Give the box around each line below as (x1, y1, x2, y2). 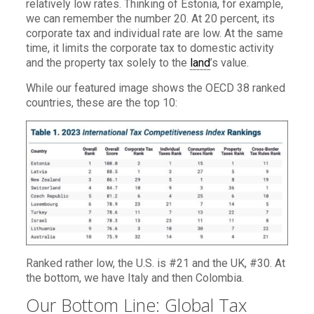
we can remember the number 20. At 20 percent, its (25, 11, 275, 25)
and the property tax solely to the (25, 55, 190, 69)
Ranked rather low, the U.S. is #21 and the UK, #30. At (25, 256, 285, 270)
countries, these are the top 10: (25, 95, 177, 109)
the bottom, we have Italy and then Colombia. (25, 271, 244, 285)
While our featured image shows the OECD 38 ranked (25, 81, 285, 95)
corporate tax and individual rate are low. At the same (25, 26, 283, 40)
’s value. (210, 55, 249, 69)
